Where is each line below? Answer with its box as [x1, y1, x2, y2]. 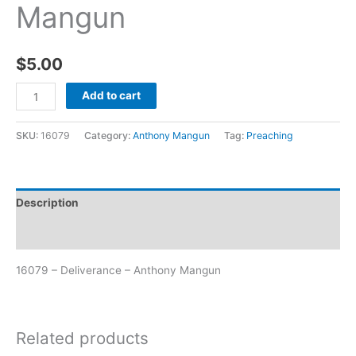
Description [16, 196, 79, 210]
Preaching [246, 129, 293, 141]
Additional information [16, 227, 136, 241]
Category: [84, 129, 133, 141]
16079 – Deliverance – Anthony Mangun [16, 263, 221, 277]
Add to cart [82, 89, 141, 103]
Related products [16, 328, 149, 349]
